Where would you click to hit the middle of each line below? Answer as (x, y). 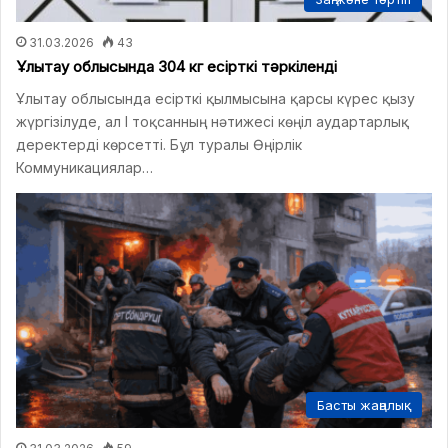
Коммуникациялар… (84, 167)
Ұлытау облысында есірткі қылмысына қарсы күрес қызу (215, 98)
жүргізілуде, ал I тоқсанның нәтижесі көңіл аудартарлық (212, 121)
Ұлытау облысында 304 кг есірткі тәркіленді (176, 66)
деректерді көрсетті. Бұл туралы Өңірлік (159, 144)
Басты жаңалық (364, 404)
